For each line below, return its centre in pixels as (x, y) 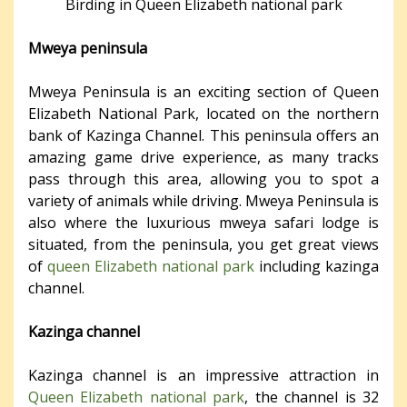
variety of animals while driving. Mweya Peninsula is (203, 200)
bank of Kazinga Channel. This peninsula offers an (203, 135)
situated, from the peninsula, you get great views (203, 244)
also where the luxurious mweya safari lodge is (203, 222)
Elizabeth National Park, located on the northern (203, 113)
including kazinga (317, 266)
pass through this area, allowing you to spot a (203, 179)
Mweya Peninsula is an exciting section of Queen (203, 91)
